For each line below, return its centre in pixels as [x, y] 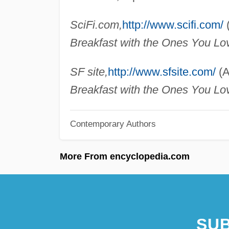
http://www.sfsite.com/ [162, 72]
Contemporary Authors [113, 124]
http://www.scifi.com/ [173, 25]
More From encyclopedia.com [125, 157]
